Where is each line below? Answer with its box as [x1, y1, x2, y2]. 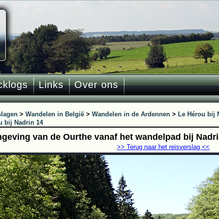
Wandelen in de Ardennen [92, 110, 170, 118]
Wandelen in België [25, 110, 84, 118]
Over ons [74, 79, 118, 90]
